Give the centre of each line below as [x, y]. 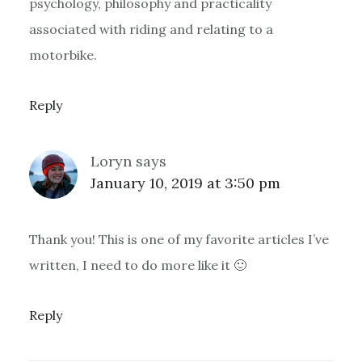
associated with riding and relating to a [151, 29]
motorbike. [63, 55]
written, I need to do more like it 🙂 [137, 265]
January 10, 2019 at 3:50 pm [185, 183]
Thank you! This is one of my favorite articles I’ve [179, 239]
